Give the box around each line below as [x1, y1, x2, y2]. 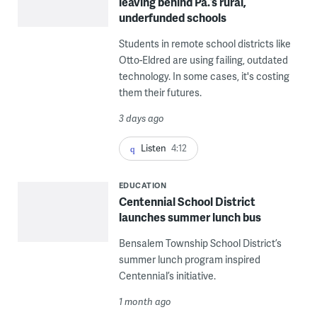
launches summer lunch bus [118, 209, 261, 226]
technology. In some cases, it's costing [118, 69, 289, 83]
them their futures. [118, 85, 202, 99]
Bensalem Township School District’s [118, 236, 282, 250]
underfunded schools [118, 8, 226, 25]
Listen [140, 141, 166, 154]
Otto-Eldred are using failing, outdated [118, 52, 288, 67]
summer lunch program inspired [118, 253, 260, 267]
